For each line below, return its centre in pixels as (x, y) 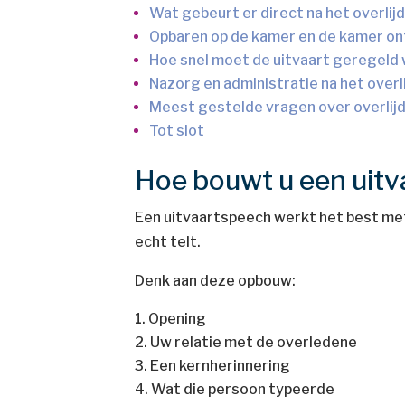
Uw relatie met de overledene (254, 342)
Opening (178, 319)
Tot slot (179, 131)
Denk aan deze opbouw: (216, 281)
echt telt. (168, 242)
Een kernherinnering (221, 366)
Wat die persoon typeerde (243, 389)
